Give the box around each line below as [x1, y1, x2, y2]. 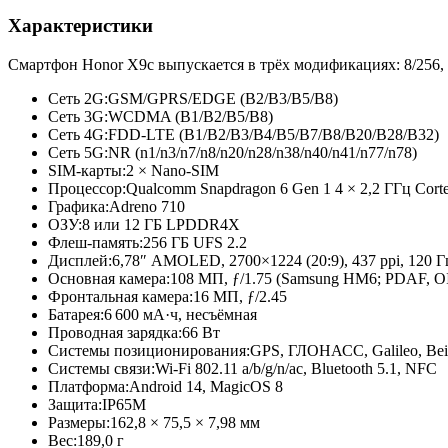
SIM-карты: [48, 161, 126, 179]
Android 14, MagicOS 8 [129, 377, 283, 395]
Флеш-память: [48, 233, 143, 251]
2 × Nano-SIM [126, 161, 219, 179]
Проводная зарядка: [48, 323, 182, 341]
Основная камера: [48, 269, 170, 287]
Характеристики [8, 14, 153, 36]
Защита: [48, 395, 102, 413]
